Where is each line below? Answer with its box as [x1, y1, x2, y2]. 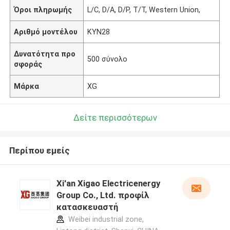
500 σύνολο [87, 54, 128, 63]
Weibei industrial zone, [66, 215, 144, 224]
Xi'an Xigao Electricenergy [56, 178, 160, 189]
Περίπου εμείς [9, 145, 70, 156]
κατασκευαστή [56, 202, 118, 213]
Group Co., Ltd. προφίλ [56, 190, 149, 201]
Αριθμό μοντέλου [14, 27, 78, 36]
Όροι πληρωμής [14, 5, 72, 14]
